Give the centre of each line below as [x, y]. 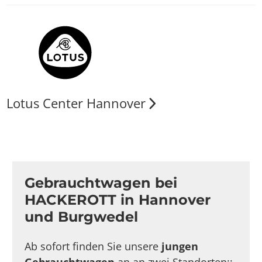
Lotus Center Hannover [76, 104]
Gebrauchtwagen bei [101, 182]
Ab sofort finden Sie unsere [93, 247]
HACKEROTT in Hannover [118, 199]
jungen [180, 247]
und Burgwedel [82, 216]
